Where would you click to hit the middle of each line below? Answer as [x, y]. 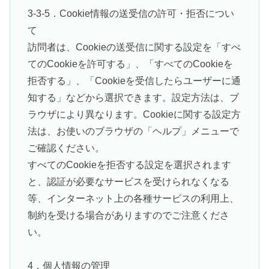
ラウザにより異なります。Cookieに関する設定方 [134, 114]
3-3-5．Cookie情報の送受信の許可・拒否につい [131, 13]
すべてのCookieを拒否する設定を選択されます [129, 165]
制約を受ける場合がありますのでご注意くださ [128, 215]
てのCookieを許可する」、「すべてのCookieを [130, 64]
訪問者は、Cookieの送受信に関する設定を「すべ [134, 47]
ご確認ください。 [66, 148]
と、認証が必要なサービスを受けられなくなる [128, 181]
